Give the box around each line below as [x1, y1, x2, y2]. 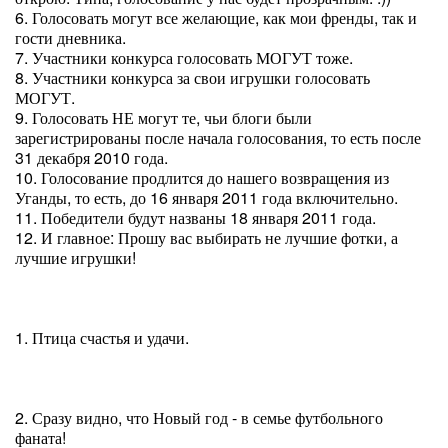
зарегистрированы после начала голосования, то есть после [15, 126, 421, 149]
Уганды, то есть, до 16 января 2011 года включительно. [15, 186, 398, 209]
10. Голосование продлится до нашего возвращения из [15, 166, 389, 189]
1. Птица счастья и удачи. [15, 326, 189, 349]
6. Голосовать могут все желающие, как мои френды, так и [15, 6, 417, 29]
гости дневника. [15, 26, 126, 49]
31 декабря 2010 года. [15, 146, 168, 169]
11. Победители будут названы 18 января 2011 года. [15, 206, 376, 229]
